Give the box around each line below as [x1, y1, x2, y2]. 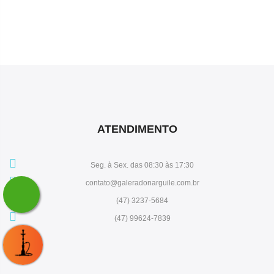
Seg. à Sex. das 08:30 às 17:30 [91, 160, 194, 169]
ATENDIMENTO [97, 122, 177, 135]
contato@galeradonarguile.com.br [85, 178, 199, 187]
